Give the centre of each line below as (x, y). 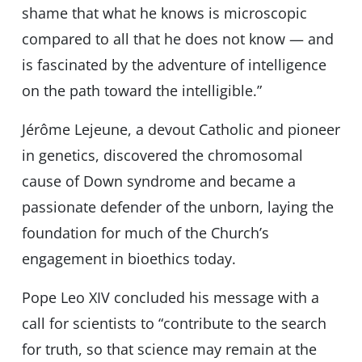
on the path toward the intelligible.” (141, 91)
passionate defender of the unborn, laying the (177, 207)
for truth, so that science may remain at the (169, 349)
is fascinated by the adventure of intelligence (174, 65)
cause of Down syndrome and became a (158, 181)
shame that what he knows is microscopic (164, 13)
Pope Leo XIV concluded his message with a (170, 298)
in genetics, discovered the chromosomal (162, 156)
